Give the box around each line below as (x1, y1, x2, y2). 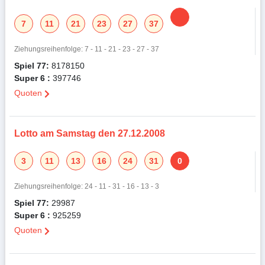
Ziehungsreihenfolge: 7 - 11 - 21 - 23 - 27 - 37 (14, 44, 159, 54)
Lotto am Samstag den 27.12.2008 (14, 127, 165, 140)
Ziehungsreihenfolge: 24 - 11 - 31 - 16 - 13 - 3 (14, 182, 159, 191)
